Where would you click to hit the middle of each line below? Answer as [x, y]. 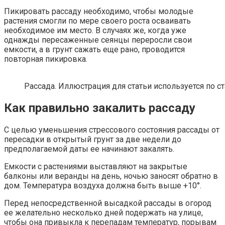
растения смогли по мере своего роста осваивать [97, 21]
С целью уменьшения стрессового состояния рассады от [112, 130]
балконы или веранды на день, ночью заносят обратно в [111, 176]
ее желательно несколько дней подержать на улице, [103, 212]
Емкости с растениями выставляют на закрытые [96, 166]
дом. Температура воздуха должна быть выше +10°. [103, 185]
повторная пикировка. [46, 59]
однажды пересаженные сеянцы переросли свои [98, 40]
